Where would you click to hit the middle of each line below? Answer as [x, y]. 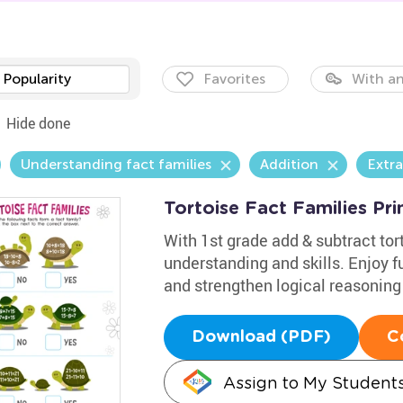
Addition [289, 164]
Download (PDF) [261, 337]
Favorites [234, 79]
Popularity [36, 79]
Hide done [38, 123]
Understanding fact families [116, 164]
